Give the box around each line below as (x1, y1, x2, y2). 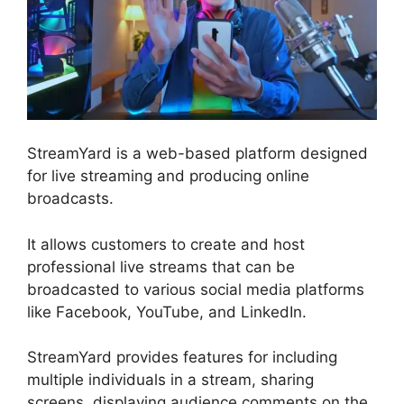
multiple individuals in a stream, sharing (27, 371, 314, 390)
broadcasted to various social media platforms (27, 280, 364, 298)
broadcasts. (27, 189, 114, 208)
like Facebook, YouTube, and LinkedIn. (27, 302, 307, 321)
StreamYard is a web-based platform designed (27, 144, 368, 163)
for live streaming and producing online (27, 167, 309, 186)
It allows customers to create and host (27, 234, 305, 253)
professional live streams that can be (27, 257, 295, 276)
